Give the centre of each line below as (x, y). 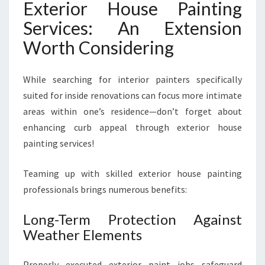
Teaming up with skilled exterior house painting (132, 173)
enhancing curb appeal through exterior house (132, 127)
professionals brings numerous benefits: (105, 189)
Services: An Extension (132, 28)
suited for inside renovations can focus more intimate (132, 95)
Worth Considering (98, 47)
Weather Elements (83, 235)
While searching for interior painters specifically (132, 79)
